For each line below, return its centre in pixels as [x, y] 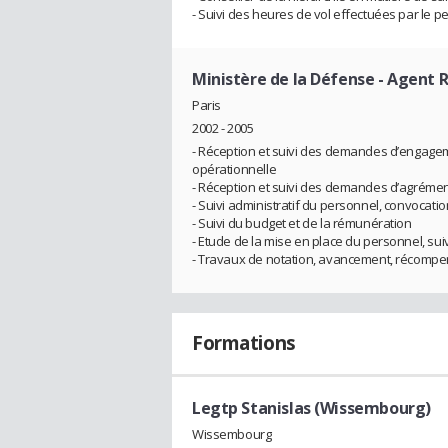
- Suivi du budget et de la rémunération [302, 222]
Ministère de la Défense [283, 79]
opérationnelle [234, 168]
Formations [244, 342]
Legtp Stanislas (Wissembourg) [311, 407]
